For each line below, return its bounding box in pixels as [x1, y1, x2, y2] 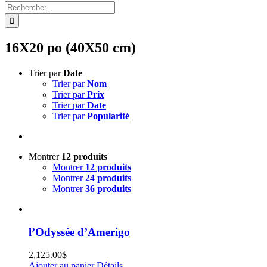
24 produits [85, 172, 131, 183]
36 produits [85, 183, 131, 194]
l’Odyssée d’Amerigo [29, 225, 130, 238]
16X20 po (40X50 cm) [5, 39, 136, 55]
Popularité [87, 110, 129, 121]
